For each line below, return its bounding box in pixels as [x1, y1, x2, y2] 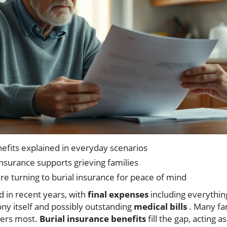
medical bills [134, 201, 187, 213]
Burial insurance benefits [40, 213, 146, 225]
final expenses [88, 188, 148, 201]
